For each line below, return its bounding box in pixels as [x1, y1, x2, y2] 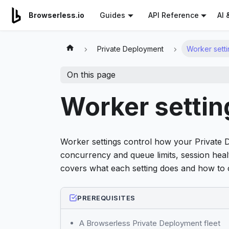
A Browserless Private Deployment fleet [79, 218, 220, 228]
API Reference [148, 11, 199, 19]
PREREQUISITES [77, 193, 135, 202]
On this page [66, 70, 116, 80]
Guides [100, 11, 126, 19]
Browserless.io [29, 11, 84, 19]
